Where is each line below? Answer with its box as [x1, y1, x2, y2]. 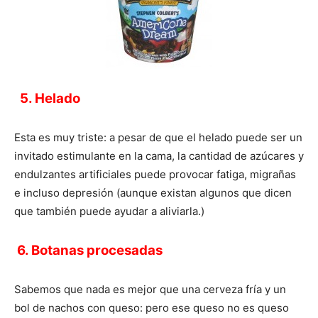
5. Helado [14, 90, 80, 107]
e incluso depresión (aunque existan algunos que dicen [14, 186, 292, 200]
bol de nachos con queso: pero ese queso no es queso [14, 301, 289, 315]
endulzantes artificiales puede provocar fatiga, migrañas [14, 168, 296, 182]
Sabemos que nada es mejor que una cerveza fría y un [14, 283, 286, 297]
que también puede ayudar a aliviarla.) [14, 204, 204, 219]
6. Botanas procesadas [14, 242, 168, 259]
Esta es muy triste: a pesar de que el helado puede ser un [14, 131, 302, 145]
